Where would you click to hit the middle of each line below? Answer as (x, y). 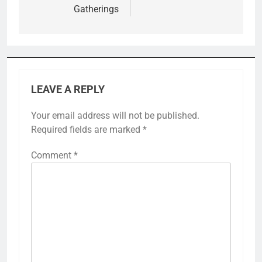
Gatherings (96, 9)
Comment (52, 155)
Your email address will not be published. (115, 115)
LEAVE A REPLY (68, 89)
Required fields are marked (87, 129)
